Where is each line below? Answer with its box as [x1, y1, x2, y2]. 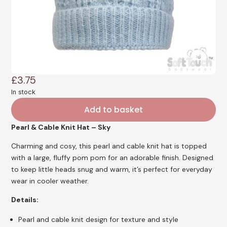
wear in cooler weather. [11, 176, 89, 185]
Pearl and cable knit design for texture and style [18, 214, 179, 224]
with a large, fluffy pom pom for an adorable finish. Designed [11, 153, 214, 162]
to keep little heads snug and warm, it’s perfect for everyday [11, 164, 213, 174]
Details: [11, 195, 39, 204]
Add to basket [84, 103, 143, 116]
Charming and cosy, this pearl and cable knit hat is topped [11, 141, 207, 150]
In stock [11, 88, 36, 96]
